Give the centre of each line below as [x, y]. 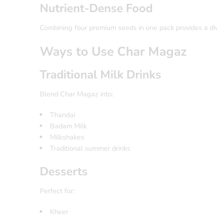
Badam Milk [68, 126]
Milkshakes [67, 137]
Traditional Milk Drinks [101, 75]
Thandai [62, 115]
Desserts [64, 172]
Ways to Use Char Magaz [113, 52]
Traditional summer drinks [90, 148]
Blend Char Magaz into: [77, 94]
